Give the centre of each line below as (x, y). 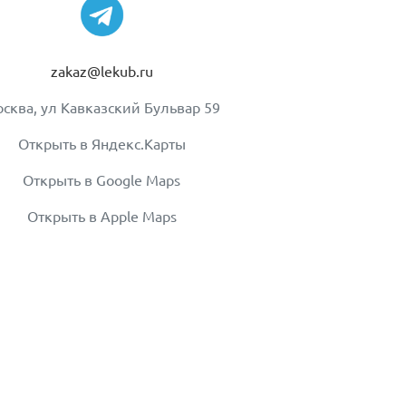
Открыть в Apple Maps (101, 216)
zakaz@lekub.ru (101, 71)
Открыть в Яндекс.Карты (101, 144)
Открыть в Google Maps (101, 180)
